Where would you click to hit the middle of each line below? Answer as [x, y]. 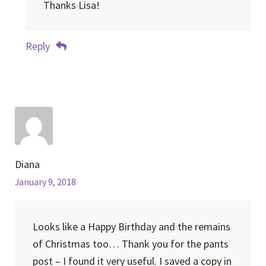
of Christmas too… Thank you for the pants [130, 243]
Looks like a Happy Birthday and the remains [131, 226]
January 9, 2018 [46, 182]
